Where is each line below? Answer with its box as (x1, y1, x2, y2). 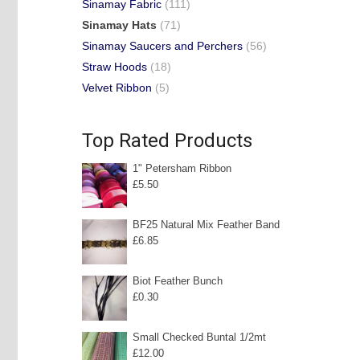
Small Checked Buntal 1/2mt (133, 332, 266, 343)
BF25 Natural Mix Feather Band (133, 219, 280, 231)
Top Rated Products (82, 129, 252, 152)
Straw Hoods (82, 60, 147, 73)
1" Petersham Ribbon (133, 163, 231, 174)
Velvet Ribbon (82, 81, 152, 94)
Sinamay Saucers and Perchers (82, 39, 243, 52)
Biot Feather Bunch (133, 276, 223, 287)
